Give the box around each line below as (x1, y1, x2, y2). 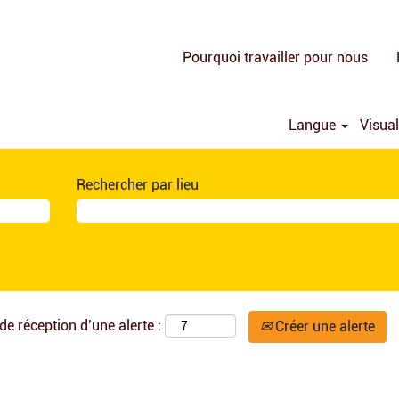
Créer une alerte (272, 318, 375, 335)
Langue (289, 117, 340, 134)
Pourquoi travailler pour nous (183, 48, 368, 66)
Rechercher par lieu (77, 176, 199, 193)
